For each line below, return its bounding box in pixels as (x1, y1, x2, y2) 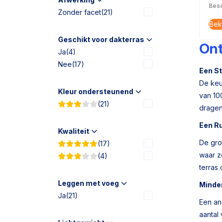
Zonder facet (58, 8, 101, 16)
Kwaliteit (58, 127, 89, 135)
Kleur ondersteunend (58, 87, 133, 96)
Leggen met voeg (58, 179, 119, 187)
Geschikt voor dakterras (58, 35, 144, 44)
